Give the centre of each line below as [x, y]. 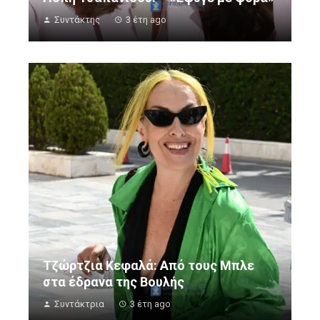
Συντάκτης [77, 20]
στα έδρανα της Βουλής [114, 282]
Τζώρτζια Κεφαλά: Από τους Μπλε [149, 266]
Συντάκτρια [79, 304]
